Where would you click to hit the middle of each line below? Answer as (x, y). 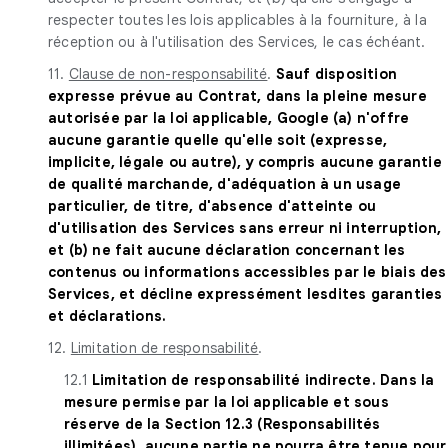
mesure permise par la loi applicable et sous (226, 401)
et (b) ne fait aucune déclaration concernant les (227, 249)
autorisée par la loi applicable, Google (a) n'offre (229, 117)
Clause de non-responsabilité (168, 73)
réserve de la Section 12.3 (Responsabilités (222, 423)
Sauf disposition (336, 73)
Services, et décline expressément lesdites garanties (245, 293)
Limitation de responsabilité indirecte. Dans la (263, 379)
